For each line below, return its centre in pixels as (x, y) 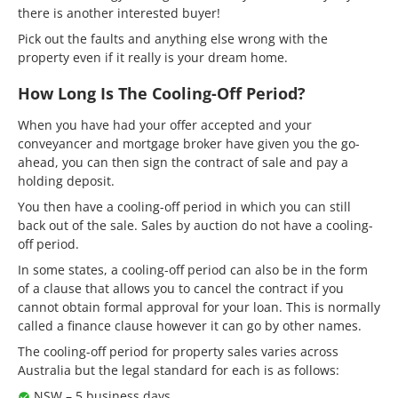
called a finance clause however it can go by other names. (190, 325)
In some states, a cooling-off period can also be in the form (193, 269)
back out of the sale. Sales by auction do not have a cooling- (195, 225)
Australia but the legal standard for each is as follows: (179, 370)
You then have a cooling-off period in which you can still (184, 206)
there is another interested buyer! (119, 12)
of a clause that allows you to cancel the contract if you (181, 288)
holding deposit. (66, 180)
